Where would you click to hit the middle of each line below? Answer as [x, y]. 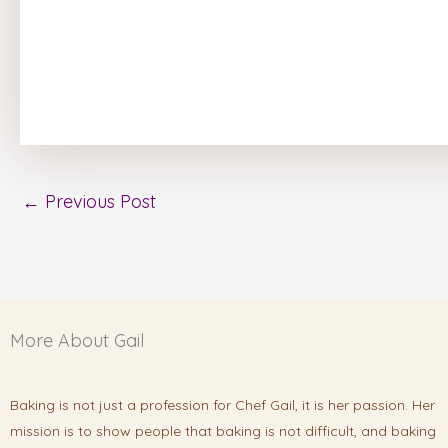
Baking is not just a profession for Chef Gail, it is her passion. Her [222, 405]
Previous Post [98, 202]
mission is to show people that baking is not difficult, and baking [223, 431]
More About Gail [77, 341]
